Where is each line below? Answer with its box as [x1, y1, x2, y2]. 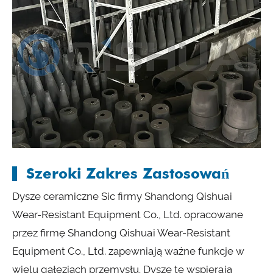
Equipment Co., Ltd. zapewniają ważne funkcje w [12, 245, 244, 258]
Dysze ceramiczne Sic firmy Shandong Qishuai [12, 190, 232, 203]
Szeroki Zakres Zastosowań [26, 165, 229, 183]
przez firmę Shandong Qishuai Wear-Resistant [12, 227, 230, 239]
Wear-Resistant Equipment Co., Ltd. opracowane [12, 208, 243, 221]
